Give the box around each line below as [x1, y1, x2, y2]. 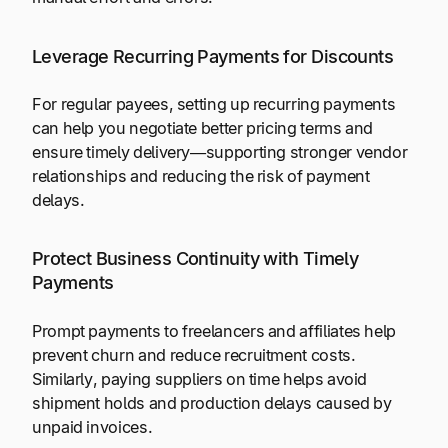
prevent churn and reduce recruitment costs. [32, 344, 356, 365]
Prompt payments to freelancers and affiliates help [32, 320, 397, 341]
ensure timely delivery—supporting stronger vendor [32, 141, 408, 162]
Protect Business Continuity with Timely [32, 247, 359, 270]
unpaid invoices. [32, 416, 153, 437]
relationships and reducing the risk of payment [32, 165, 370, 186]
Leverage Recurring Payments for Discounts [32, 44, 394, 67]
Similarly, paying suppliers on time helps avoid [32, 368, 368, 389]
